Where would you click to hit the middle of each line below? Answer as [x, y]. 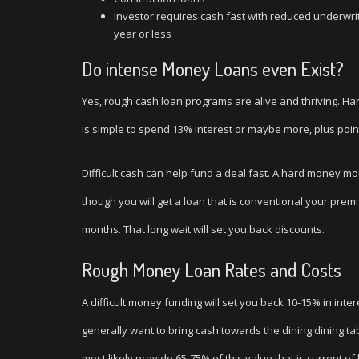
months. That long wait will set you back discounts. [203, 229]
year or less [143, 34]
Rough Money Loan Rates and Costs [212, 270]
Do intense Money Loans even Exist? [213, 69]
